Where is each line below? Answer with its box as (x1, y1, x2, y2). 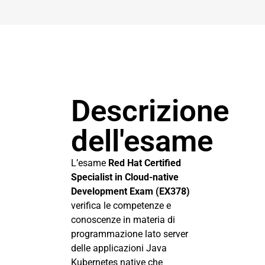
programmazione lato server (71, 228, 188, 240)
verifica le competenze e (71, 199, 171, 211)
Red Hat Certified (108, 157, 181, 169)
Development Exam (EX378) (71, 185, 190, 197)
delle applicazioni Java (71, 242, 167, 254)
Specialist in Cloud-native (71, 171, 179, 183)
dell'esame (71, 123, 213, 159)
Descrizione (71, 93, 229, 128)
